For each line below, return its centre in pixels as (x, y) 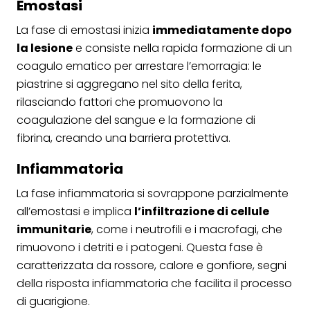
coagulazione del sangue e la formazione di (136, 120)
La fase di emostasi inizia (84, 30)
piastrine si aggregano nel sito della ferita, (129, 84)
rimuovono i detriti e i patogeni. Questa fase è (140, 247)
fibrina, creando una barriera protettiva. (124, 138)
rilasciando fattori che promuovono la (120, 102)
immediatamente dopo (222, 30)
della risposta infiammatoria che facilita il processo (154, 283)
